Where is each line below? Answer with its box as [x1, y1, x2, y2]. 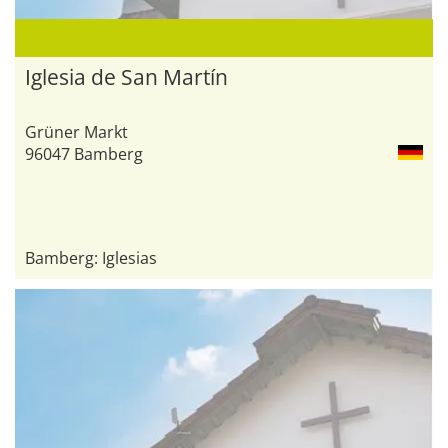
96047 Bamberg [25, 142, 143, 165]
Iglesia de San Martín [25, 62, 228, 91]
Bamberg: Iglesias [25, 246, 157, 269]
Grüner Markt [25, 120, 128, 143]
